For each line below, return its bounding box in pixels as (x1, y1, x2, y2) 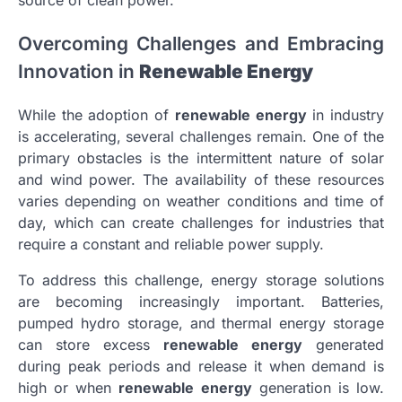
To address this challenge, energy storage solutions (18, 270, 384, 289)
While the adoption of (18, 105, 175, 124)
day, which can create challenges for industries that (18, 213, 384, 232)
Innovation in (18, 59, 139, 83)
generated (302, 335, 384, 354)
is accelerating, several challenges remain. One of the (18, 127, 384, 145)
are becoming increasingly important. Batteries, (18, 292, 384, 310)
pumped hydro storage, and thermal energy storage (18, 313, 384, 332)
